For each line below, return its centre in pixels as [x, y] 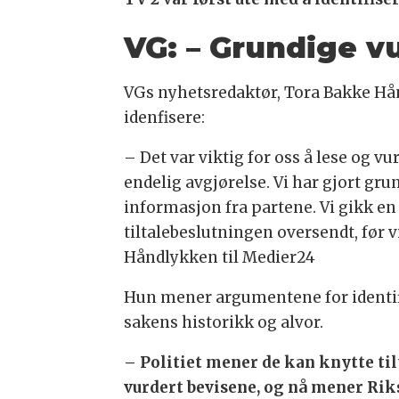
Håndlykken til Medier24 [220, 257]
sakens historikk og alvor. [224, 322]
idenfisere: [165, 118]
